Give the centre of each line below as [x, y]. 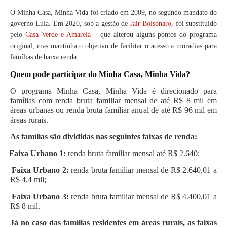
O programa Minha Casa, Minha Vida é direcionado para [113, 91]
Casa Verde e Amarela [60, 35]
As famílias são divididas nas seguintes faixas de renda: [104, 137]
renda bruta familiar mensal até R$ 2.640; [133, 154]
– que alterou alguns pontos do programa [155, 35]
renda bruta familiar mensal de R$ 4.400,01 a [143, 197]
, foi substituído [194, 24]
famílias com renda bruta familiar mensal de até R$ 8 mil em [113, 101]
